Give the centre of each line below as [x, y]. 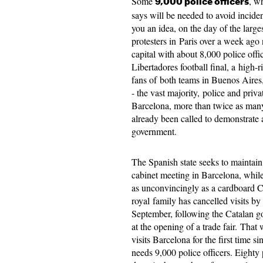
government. [154, 131]
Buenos [225, 80]
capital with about [166, 54]
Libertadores [155, 67]
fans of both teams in [171, 80]
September [151, 213]
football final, [205, 67]
